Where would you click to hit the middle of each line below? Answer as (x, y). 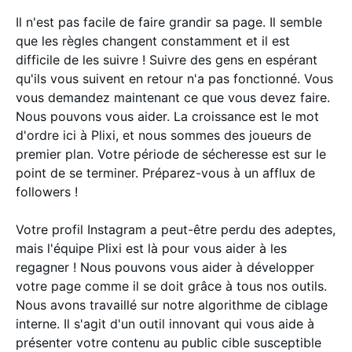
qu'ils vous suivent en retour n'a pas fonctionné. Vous (174, 78)
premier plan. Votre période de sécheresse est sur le (171, 154)
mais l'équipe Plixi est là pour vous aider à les (151, 248)
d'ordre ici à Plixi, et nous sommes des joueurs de (163, 135)
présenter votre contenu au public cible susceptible (169, 342)
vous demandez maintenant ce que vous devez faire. (173, 97)
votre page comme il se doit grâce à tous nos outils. (171, 286)
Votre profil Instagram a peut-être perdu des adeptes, (176, 229)
